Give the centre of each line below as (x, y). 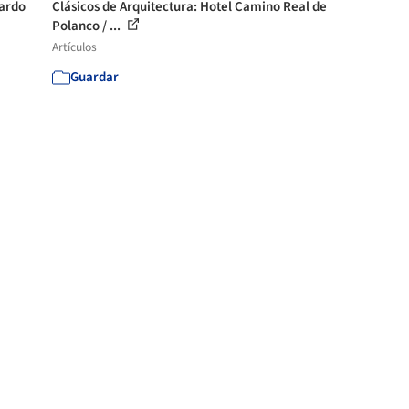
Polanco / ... (88, 26)
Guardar (95, 77)
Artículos (75, 47)
